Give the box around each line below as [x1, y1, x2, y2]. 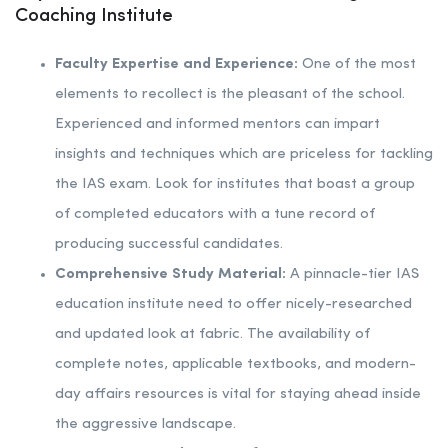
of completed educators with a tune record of [55, 207, 375, 223]
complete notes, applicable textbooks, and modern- [55, 357, 416, 373]
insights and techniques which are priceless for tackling [55, 147, 433, 163]
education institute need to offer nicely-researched [55, 297, 412, 313]
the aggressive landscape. [55, 417, 236, 433]
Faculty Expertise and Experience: [55, 57, 302, 73]
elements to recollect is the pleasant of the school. [55, 87, 405, 103]
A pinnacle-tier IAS [290, 267, 419, 283]
